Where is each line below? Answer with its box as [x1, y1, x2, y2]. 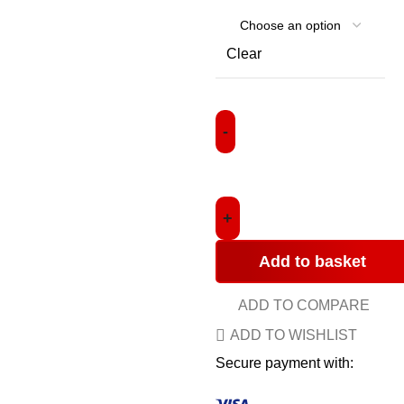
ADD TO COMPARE [238, 298, 371, 313]
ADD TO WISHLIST [230, 327, 358, 343]
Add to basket [259, 252, 366, 271]
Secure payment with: [216, 355, 353, 371]
